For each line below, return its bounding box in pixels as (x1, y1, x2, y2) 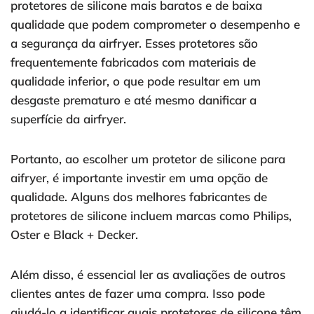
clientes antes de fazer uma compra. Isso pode (11, 286, 265, 301)
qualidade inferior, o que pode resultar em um (11, 74, 261, 89)
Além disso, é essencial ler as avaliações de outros (11, 267, 285, 282)
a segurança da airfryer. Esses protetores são (11, 36, 258, 51)
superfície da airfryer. (11, 111, 126, 127)
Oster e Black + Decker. (11, 227, 138, 243)
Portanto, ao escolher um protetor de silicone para (11, 151, 285, 167)
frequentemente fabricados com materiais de (11, 55, 256, 70)
